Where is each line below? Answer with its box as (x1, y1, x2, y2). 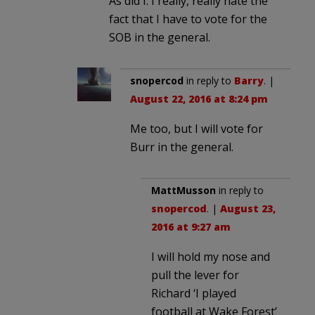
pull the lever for (151, 266, 239, 283)
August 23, (220, 201, 276, 215)
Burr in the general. (130, 139, 233, 155)
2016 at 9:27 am (151, 219, 231, 233)
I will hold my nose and (151, 248, 270, 264)
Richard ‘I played (151, 285, 236, 301)
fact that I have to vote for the (109, 11, 267, 27)
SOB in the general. (109, 29, 210, 45)
